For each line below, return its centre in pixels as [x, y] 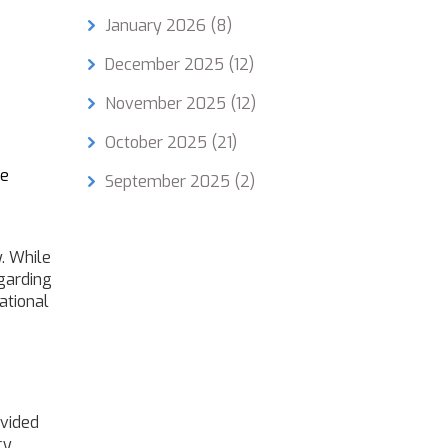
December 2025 [166, 64]
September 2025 [169, 181]
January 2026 [157, 25]
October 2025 [157, 142]
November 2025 [167, 103]
